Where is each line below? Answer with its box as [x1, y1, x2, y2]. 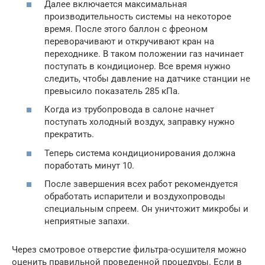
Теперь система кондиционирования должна [44, 147, 235, 159]
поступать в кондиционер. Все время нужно [44, 60, 231, 72]
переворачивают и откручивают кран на [44, 35, 214, 47]
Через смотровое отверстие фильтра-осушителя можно [12, 244, 247, 256]
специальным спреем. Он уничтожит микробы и [44, 203, 248, 215]
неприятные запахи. [44, 216, 130, 227]
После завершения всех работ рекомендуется [44, 179, 238, 190]
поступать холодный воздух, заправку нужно [44, 117, 235, 128]
